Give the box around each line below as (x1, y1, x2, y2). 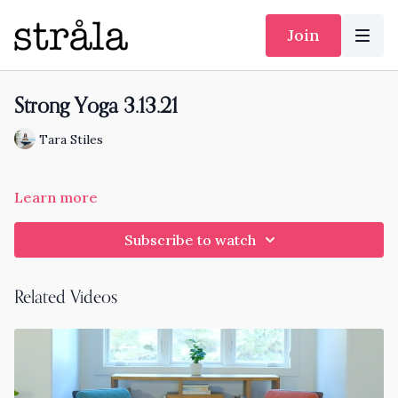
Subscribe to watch (124, 231, 256, 249)
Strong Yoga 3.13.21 (14, 96, 178, 117)
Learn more (14, 188, 98, 206)
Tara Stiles (39, 131, 103, 147)
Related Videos (14, 289, 117, 307)
